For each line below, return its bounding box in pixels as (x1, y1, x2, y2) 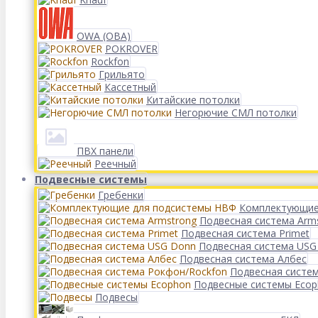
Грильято (99, 67, 145, 81)
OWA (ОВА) (77, 29, 131, 43)
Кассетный (104, 80, 156, 94)
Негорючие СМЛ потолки (175, 106, 297, 119)
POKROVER (105, 42, 158, 55)
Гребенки (98, 188, 143, 202)
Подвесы (95, 290, 138, 304)
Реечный (94, 157, 136, 170)
